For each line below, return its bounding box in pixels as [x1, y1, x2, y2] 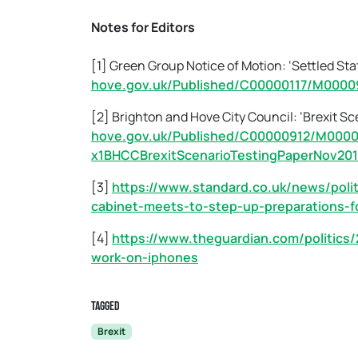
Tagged [91, 299, 120, 314]
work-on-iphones [91, 249, 198, 266]
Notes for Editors [91, 18, 195, 36]
